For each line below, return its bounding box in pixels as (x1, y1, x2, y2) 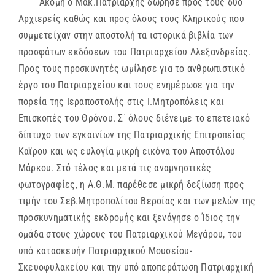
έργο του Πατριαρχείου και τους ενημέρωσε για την (18, 79, 235, 91)
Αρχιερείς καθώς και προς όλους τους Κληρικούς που (18, 13, 244, 25)
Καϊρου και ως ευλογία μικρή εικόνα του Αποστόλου (18, 145, 236, 158)
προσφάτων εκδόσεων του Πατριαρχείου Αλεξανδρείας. (18, 46, 251, 58)
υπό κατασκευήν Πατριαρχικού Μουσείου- (18, 245, 192, 257)
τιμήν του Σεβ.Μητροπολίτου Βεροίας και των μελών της (18, 195, 256, 207)
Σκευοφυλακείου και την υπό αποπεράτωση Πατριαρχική (18, 261, 254, 274)
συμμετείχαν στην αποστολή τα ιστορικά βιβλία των (18, 29, 234, 42)
